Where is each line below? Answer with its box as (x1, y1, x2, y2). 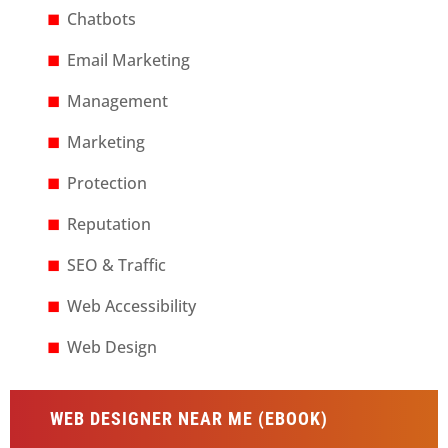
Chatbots (66, 8, 136, 30)
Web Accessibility (66, 295, 196, 317)
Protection (66, 172, 147, 194)
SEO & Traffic (66, 254, 166, 276)
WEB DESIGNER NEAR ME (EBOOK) (49, 408, 328, 429)
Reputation (66, 213, 151, 235)
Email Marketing (66, 49, 190, 71)
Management (66, 90, 168, 112)
